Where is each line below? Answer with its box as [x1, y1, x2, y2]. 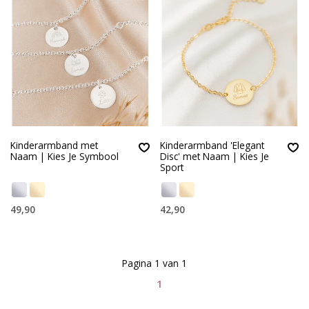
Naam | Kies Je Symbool [10, 149, 119, 163]
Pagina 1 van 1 [122, 257, 187, 270]
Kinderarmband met [10, 138, 98, 152]
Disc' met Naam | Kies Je [159, 149, 269, 163]
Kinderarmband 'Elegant [159, 138, 264, 152]
